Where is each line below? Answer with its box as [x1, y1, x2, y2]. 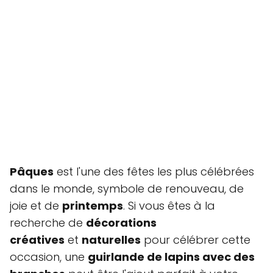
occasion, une [10, 249, 88, 264]
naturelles [82, 232, 141, 247]
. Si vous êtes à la [123, 197, 215, 213]
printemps [62, 197, 123, 213]
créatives [10, 232, 65, 247]
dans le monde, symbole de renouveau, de [10, 180, 244, 196]
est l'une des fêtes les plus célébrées [54, 163, 254, 179]
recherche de [10, 214, 86, 230]
